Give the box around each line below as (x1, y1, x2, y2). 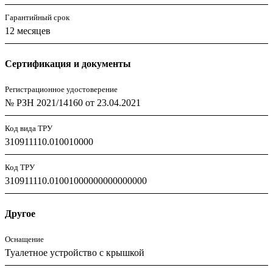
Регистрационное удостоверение (5, 84, 118, 94)
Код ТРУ (5, 162, 35, 172)
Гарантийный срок (5, 12, 69, 22)
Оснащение (5, 234, 44, 244)
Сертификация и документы (5, 58, 131, 69)
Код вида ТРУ (5, 123, 52, 133)
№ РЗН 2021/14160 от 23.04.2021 (5, 97, 141, 108)
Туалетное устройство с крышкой (5, 247, 144, 258)
